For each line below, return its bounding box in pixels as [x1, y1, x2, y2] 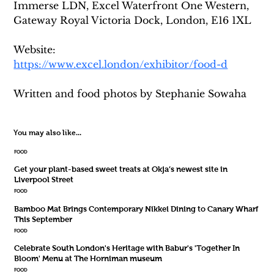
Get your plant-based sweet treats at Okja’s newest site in [13, 165, 228, 174]
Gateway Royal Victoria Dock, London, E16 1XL [13, 13, 252, 26]
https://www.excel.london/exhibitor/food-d [13, 57, 228, 70]
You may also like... [13, 128, 82, 137]
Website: [13, 43, 59, 56]
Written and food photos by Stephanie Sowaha [13, 87, 247, 100]
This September [13, 214, 72, 224]
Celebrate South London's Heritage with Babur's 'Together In [13, 243, 240, 253]
